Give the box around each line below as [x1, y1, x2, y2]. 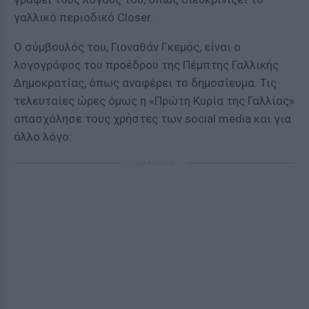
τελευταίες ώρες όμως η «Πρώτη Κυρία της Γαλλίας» [14, 94, 295, 108]
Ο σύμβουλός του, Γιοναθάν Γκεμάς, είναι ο [14, 40, 241, 54]
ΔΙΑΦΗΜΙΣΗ [134, 158, 175, 168]
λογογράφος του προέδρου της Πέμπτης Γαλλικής [14, 58, 279, 72]
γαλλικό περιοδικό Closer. [14, 10, 153, 24]
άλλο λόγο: [14, 130, 72, 143]
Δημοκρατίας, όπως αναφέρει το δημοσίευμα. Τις [14, 76, 277, 90]
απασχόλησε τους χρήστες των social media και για [14, 112, 291, 126]
